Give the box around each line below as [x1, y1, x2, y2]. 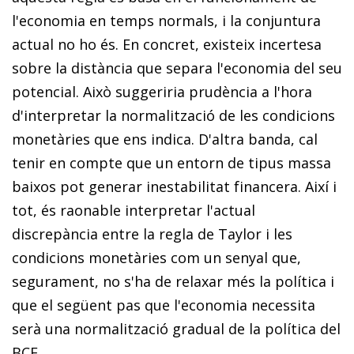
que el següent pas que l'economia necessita [12, 295, 315, 314]
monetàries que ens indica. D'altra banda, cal [12, 129, 318, 149]
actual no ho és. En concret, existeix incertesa [12, 34, 322, 54]
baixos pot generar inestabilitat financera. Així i [12, 176, 337, 196]
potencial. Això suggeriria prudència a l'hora [12, 81, 312, 101]
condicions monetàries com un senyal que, [12, 247, 301, 267]
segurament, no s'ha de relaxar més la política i [12, 271, 334, 291]
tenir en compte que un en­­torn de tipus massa [12, 153, 331, 172]
